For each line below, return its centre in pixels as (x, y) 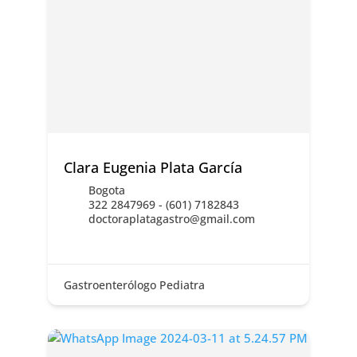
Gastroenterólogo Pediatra (134, 285)
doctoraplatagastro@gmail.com (171, 219)
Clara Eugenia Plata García (153, 168)
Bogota (106, 190)
